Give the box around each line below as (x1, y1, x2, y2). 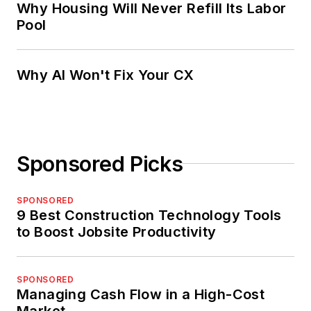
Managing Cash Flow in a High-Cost (17, 285, 265, 303)
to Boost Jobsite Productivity (17, 223, 217, 240)
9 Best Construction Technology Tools (17, 206, 282, 224)
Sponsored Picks (17, 151, 183, 176)
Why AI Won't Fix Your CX (17, 66, 194, 83)
